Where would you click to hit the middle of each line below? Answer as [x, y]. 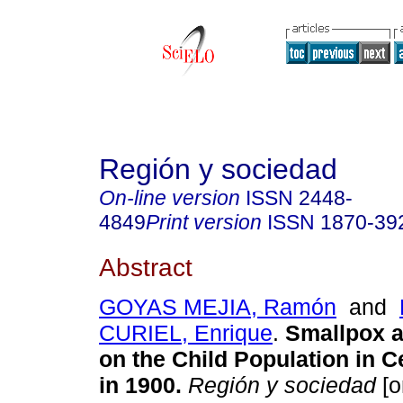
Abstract [146, 267]
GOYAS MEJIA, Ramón [218, 307]
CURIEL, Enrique [186, 333]
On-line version [170, 198]
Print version [204, 222]
